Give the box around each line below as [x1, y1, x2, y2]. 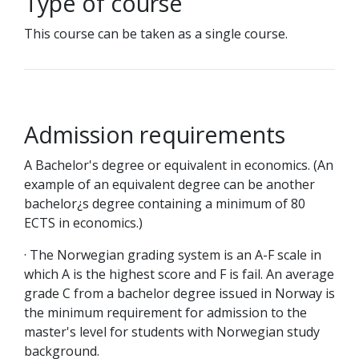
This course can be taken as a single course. [24, 25, 288, 42]
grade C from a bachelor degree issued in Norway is [24, 284, 335, 302]
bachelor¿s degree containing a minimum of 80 [24, 195, 305, 212]
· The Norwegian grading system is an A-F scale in [24, 246, 321, 264]
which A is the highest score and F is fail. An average [24, 265, 334, 283]
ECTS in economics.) [24, 214, 143, 232]
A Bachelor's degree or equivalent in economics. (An [24, 156, 333, 174]
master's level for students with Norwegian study [24, 323, 320, 341]
